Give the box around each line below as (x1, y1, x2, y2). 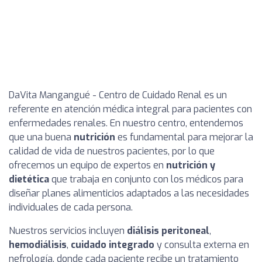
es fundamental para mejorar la (115, 131, 253, 143)
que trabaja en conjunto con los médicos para (49, 173, 243, 185)
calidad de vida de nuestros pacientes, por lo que (9, 145, 215, 157)
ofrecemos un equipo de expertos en (9, 159, 166, 171)
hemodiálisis (9, 239, 67, 251)
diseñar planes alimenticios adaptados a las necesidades (9, 187, 249, 199)
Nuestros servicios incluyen (9, 225, 127, 237)
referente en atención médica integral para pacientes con (9, 103, 252, 115)
